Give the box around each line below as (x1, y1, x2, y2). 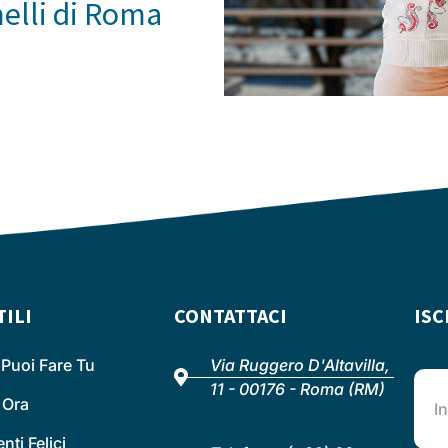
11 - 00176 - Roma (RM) (209, 379, 385, 400)
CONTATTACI (174, 303, 287, 329)
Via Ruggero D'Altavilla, (209, 355, 390, 376)
